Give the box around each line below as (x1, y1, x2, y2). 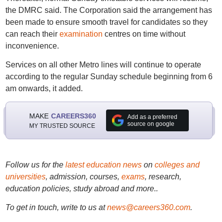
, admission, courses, (45, 172, 121, 181)
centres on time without (102, 30, 185, 38)
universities (5, 172, 46, 181)
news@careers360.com (107, 203, 190, 212)
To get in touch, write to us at (5, 203, 105, 212)
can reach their (5, 30, 59, 38)
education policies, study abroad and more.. (5, 184, 158, 193)
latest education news (65, 161, 142, 169)
